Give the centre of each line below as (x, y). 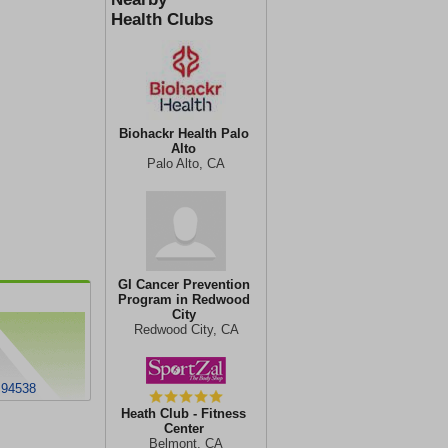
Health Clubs (162, 19)
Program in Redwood (183, 299)
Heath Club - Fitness (183, 413)
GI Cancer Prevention (183, 284)
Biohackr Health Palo (183, 133)
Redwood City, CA (186, 329)
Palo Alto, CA (186, 163)
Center (183, 428)
